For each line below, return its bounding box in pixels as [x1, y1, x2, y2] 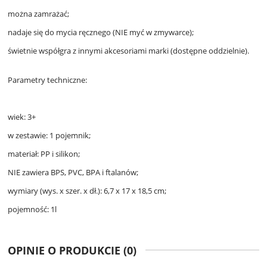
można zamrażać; [8, 8, 69, 19]
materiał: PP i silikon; [8, 148, 80, 159]
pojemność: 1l [8, 203, 57, 215]
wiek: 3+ [8, 111, 36, 122]
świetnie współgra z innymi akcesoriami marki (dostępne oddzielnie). [8, 45, 249, 56]
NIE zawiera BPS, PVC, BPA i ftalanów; [8, 166, 138, 178]
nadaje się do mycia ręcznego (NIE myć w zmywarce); [8, 26, 194, 38]
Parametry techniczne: [8, 74, 87, 85]
